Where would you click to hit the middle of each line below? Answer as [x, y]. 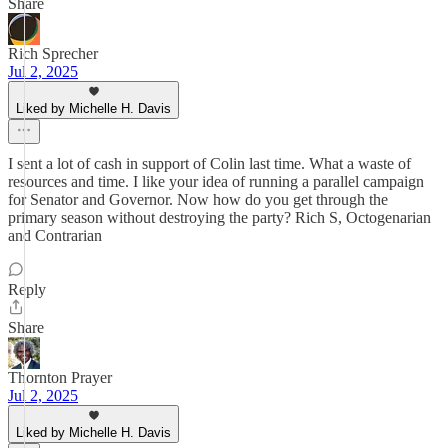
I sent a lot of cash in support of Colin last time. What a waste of [209, 163]
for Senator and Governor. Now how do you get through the [198, 199]
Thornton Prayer [60, 377]
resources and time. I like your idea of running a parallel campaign [216, 181]
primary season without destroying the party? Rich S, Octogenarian [219, 217]
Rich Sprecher [53, 53]
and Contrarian [55, 235]
